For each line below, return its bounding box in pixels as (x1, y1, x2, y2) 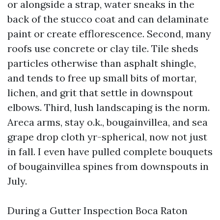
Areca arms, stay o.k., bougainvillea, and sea (7, 116, 208, 128)
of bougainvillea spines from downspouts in (7, 160, 209, 172)
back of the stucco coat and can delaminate (7, 13, 209, 25)
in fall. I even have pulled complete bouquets (7, 145, 213, 158)
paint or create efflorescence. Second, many (7, 27, 211, 40)
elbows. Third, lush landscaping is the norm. (7, 101, 210, 113)
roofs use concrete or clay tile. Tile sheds (7, 42, 198, 55)
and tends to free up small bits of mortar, (7, 72, 196, 84)
